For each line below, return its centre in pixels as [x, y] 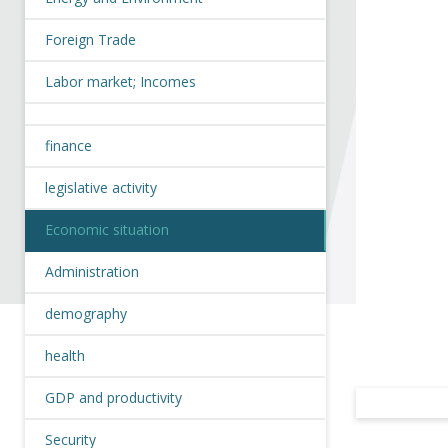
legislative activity [101, 187]
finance [68, 145]
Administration [92, 271]
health [65, 355]
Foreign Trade [90, 39]
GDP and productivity [113, 397]
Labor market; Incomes [120, 81]
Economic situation [107, 229]
